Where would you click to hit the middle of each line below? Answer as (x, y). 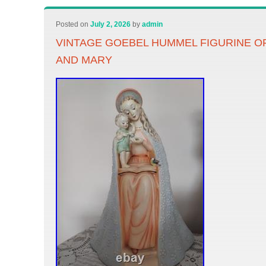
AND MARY (84, 60)
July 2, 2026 (111, 24)
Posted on (73, 24)
